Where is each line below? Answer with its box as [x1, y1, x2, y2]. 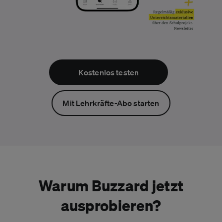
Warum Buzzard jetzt [38, 175, 184, 194]
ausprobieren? [60, 195, 162, 214]
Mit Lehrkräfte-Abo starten [62, 98, 160, 108]
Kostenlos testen [78, 67, 139, 77]
